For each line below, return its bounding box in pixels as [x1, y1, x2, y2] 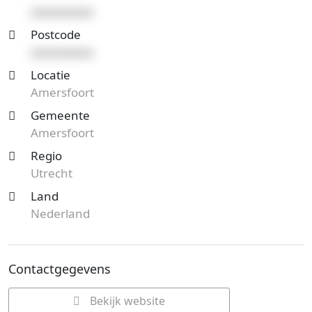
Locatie [31, 67, 70, 83]
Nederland [31, 205, 90, 221]
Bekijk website [87, 293, 165, 309]
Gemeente [31, 107, 90, 123]
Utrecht [31, 165, 72, 181]
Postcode [31, 26, 81, 42]
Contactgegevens [8, 260, 111, 277]
